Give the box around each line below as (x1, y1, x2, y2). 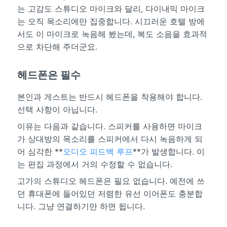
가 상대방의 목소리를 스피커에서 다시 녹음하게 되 (17, 134, 203, 144)
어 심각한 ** (17, 146, 63, 157)
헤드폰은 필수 (17, 69, 81, 82)
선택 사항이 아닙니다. (17, 104, 97, 115)
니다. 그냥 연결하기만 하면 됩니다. (17, 201, 145, 212)
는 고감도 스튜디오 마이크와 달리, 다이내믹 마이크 (17, 4, 205, 14)
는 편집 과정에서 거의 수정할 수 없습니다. (17, 159, 172, 170)
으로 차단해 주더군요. (17, 42, 97, 52)
